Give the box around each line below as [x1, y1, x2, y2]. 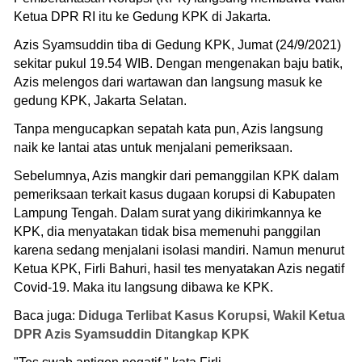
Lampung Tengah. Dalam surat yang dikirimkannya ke [14, 205, 322, 220]
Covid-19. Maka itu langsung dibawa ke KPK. [14, 280, 273, 294]
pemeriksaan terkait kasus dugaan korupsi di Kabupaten [14, 187, 335, 201]
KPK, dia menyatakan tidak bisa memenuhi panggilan [14, 224, 321, 238]
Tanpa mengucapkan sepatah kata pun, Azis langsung [14, 121, 323, 136]
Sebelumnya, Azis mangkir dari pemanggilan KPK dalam [14, 168, 339, 183]
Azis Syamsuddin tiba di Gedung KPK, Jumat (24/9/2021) [14, 37, 341, 52]
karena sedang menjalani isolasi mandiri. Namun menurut [14, 242, 344, 257]
